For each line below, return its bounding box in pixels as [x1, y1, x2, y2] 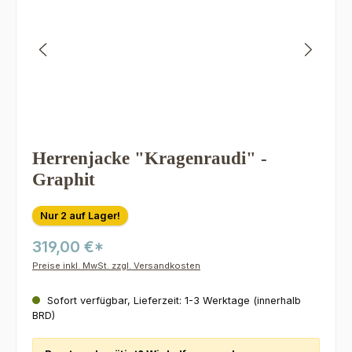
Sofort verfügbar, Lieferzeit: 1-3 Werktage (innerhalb [44, 294, 301, 306]
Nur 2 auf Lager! [40, 209, 120, 222]
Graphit [32, 170, 95, 190]
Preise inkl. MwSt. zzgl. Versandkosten [32, 260, 200, 272]
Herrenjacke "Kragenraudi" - [32, 148, 267, 169]
